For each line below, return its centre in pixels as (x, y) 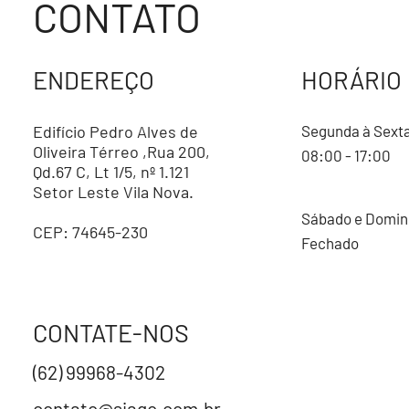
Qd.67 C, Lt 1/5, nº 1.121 (111, 172)
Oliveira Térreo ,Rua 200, (121, 152)
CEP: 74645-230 (90, 232)
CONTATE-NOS (111, 333)
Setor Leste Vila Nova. (113, 192)
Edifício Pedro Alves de (115, 132)
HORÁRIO (351, 80)
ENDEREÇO (94, 80)
